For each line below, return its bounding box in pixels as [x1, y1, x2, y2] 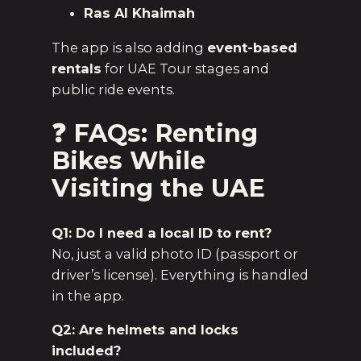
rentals [52, 60, 102, 77]
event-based [207, 39, 297, 56]
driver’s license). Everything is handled [52, 267, 309, 284]
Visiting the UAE [52, 172, 265, 203]
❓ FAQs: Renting [52, 118, 258, 148]
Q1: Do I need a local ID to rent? [52, 225, 272, 242]
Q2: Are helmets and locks [52, 322, 239, 338]
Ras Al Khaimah [84, 5, 195, 22]
